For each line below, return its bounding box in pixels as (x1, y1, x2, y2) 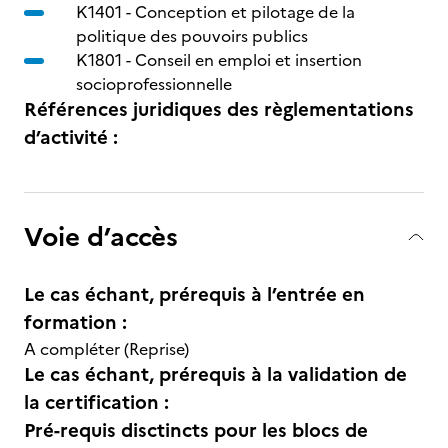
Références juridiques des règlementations (24, 95, 414, 124)
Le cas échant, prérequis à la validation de (24, 360, 407, 389)
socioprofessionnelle (76, 72, 232, 96)
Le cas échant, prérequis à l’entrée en (24, 280, 365, 309)
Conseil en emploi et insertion (135, 48, 362, 72)
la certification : (24, 388, 169, 417)
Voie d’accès (24, 217, 178, 256)
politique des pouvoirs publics (76, 24, 308, 48)
